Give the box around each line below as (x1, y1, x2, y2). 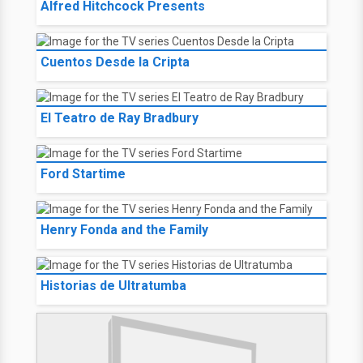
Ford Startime (41, 166, 126, 181)
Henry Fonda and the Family (41, 222, 208, 237)
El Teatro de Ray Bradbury (41, 110, 199, 126)
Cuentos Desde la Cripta (41, 54, 190, 70)
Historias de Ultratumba (41, 278, 186, 293)
